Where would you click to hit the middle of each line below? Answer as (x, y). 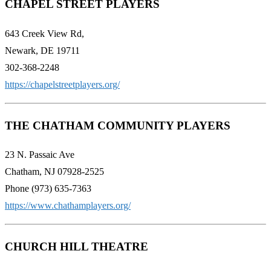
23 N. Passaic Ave (40, 155)
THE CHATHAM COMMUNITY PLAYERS (118, 125)
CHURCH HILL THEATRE (77, 247)
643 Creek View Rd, (44, 33)
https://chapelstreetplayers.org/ (62, 84)
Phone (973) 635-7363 (48, 189)
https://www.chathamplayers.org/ (68, 206)
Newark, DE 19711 (42, 50)
